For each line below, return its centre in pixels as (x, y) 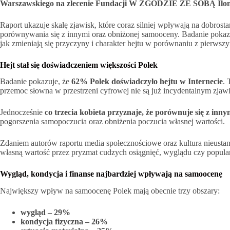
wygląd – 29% (45, 213)
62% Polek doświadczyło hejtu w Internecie (147, 82)
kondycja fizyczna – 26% (64, 222)
